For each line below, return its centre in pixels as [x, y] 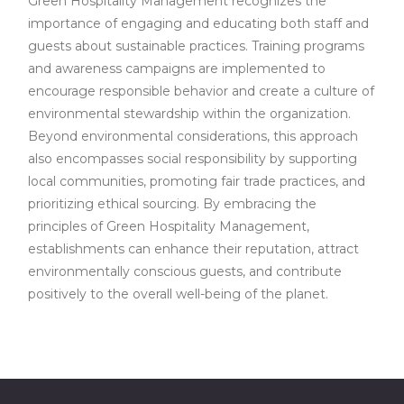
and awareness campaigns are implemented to [177, 68]
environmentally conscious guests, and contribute [185, 271]
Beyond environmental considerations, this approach [193, 136]
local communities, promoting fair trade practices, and [197, 181]
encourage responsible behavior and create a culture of [201, 91]
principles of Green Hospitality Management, [169, 226]
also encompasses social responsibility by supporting [193, 158]
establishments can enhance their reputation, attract [193, 248]
